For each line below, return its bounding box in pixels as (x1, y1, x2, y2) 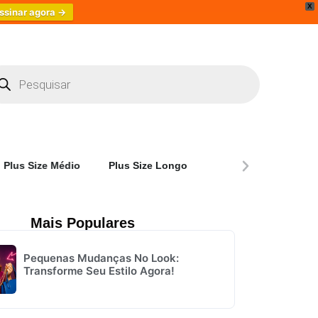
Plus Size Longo (106, 160, 185, 171)
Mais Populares (31, 215, 135, 231)
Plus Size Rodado (210, 160, 296, 171)
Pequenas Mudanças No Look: (23, 251, 179, 265)
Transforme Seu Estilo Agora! (23, 264, 175, 278)
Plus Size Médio (1, 160, 79, 171)
